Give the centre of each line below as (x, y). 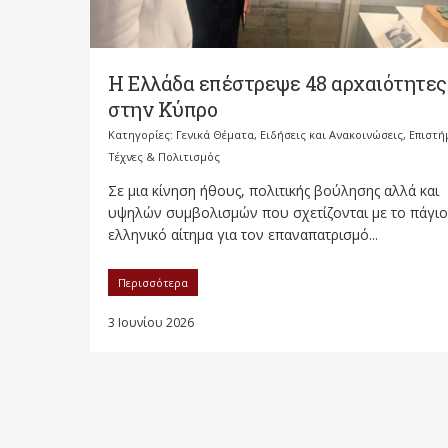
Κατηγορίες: (142, 135)
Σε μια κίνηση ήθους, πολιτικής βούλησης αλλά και (273, 191)
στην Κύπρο (162, 109)
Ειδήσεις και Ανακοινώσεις (331, 135)
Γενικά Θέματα (215, 135)
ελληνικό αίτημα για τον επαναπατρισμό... (243, 235)
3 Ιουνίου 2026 (151, 323)
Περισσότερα (153, 283)
